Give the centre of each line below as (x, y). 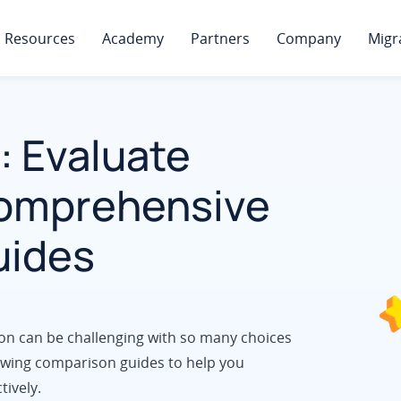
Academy (133, 38)
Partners (220, 38)
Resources (40, 38)
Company (309, 38)
